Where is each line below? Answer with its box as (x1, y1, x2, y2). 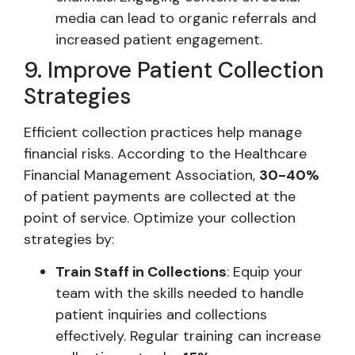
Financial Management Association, (24, 166, 259, 185)
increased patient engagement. (55, 30, 262, 50)
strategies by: (24, 230, 114, 250)
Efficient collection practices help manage (24, 123, 302, 143)
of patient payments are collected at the (24, 187, 296, 207)
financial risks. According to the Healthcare (24, 144, 307, 164)
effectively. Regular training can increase (55, 326, 321, 346)
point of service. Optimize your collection (24, 208, 296, 228)
